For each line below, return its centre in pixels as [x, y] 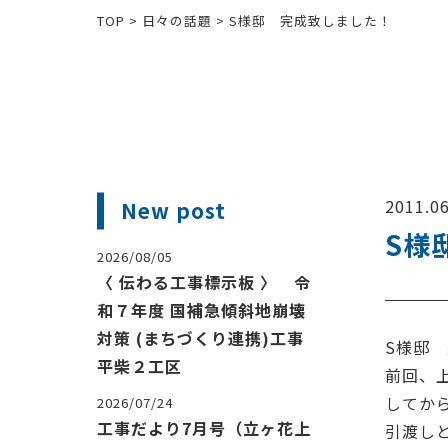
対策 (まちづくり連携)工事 [200, 338]
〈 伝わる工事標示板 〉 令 [204, 282]
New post [173, 210]
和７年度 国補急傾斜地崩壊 [201, 310]
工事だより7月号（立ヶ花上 [204, 428]
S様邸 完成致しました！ [310, 21]
